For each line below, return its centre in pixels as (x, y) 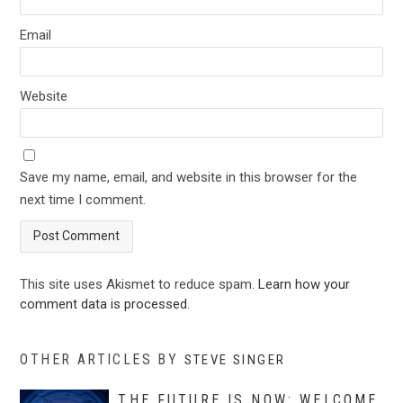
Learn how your (304, 284)
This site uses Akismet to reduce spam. (139, 284)
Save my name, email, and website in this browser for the (189, 177)
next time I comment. (83, 199)
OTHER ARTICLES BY (102, 359)
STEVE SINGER (235, 359)
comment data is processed (104, 304)
